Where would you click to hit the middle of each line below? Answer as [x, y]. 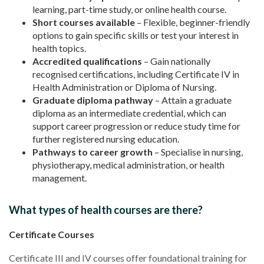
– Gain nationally [176, 61]
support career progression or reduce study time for [136, 126]
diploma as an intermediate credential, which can [129, 113]
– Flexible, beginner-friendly [192, 22]
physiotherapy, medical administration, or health [128, 164]
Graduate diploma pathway [93, 100]
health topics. [59, 48]
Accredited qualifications [87, 61]
